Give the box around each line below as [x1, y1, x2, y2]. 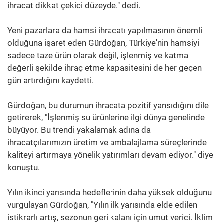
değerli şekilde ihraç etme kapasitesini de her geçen [7, 62, 202, 73]
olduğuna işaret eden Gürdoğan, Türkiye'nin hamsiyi [7, 37, 199, 48]
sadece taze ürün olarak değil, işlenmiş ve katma [7, 50, 188, 60]
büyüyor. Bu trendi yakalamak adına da [7, 124, 151, 135]
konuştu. [7, 162, 40, 172]
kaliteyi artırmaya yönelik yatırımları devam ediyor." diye [7, 149, 213, 160]
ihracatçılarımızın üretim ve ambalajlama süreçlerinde [7, 137, 207, 147]
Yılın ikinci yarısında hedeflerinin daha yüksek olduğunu [7, 187, 212, 197]
